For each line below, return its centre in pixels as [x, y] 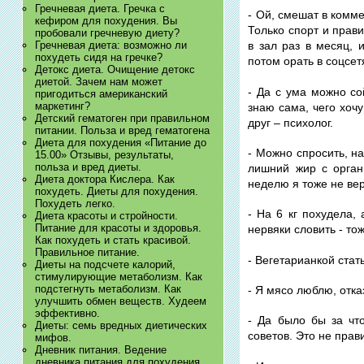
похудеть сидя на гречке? [98, 57]
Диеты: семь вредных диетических [121, 325]
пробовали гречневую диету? [107, 32]
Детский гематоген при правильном [122, 118]
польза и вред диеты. [88, 167]
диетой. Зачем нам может [98, 81]
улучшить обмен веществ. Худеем [120, 301]
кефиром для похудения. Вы [106, 20]
